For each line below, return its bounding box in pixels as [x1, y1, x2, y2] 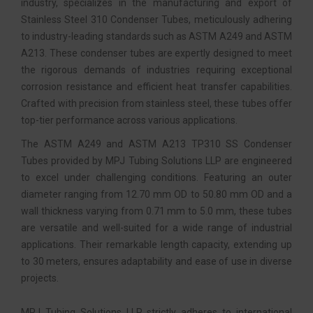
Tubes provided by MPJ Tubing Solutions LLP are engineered [21, 155, 292, 166]
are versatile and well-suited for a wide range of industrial [21, 222, 292, 233]
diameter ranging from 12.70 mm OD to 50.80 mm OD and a [21, 189, 292, 200]
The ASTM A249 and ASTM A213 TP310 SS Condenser [21, 138, 292, 150]
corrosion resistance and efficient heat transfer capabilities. [21, 81, 292, 92]
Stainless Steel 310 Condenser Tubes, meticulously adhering [21, 14, 292, 25]
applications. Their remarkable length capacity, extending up [21, 239, 292, 250]
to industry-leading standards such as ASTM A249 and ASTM [21, 31, 292, 42]
